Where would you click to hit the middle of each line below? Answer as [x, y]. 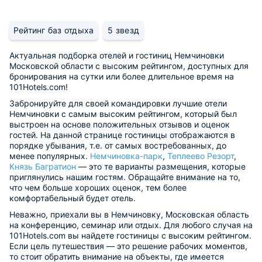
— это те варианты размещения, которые [161, 166]
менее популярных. [50, 156]
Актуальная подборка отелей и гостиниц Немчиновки [117, 55]
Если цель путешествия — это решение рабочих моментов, [128, 246]
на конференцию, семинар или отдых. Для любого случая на [131, 225]
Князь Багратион [43, 166]
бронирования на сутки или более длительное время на [122, 76]
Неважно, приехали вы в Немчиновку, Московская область [129, 214]
